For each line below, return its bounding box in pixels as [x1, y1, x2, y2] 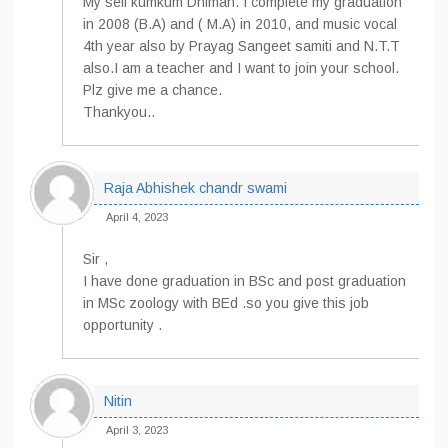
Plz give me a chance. [83, 82, 222, 98]
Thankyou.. [83, 104, 155, 120]
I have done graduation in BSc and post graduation [83, 273, 406, 289]
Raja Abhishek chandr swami [104, 180, 287, 196]
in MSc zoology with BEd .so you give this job [83, 295, 369, 311]
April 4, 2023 [106, 211, 168, 223]
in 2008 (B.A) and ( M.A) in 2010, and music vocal [83, 16, 397, 32]
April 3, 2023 [106, 424, 168, 436]
